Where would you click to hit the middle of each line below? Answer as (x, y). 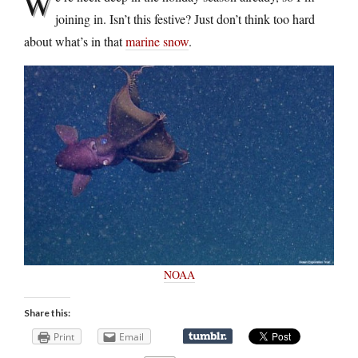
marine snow (157, 41)
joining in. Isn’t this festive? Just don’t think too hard (185, 18)
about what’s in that (75, 41)
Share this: (47, 312)
